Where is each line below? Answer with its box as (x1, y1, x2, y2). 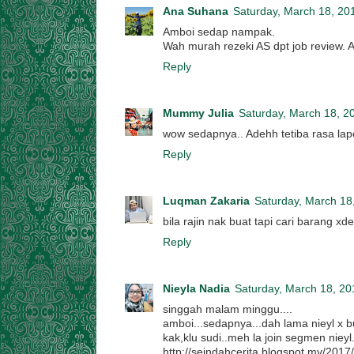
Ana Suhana (163, 5, 228, 17)
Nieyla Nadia (163, 282, 230, 295)
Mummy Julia (163, 107, 234, 119)
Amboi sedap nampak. (163, 25, 275, 38)
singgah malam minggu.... (163, 303, 292, 315)
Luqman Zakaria (163, 194, 250, 207)
